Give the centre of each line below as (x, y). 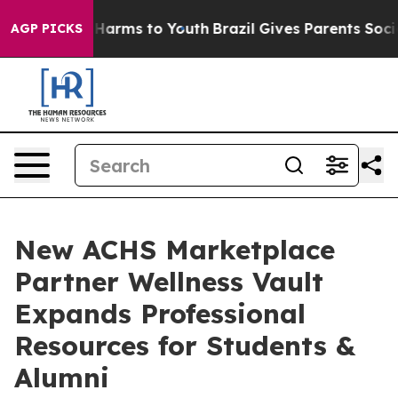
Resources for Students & (185, 346)
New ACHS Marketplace (175, 250)
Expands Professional (160, 314)
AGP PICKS (47, 28)
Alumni (62, 378)
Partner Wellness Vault (169, 282)
